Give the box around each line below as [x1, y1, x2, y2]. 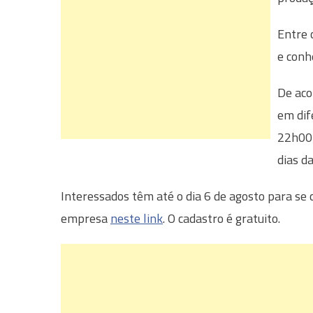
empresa [61, 209, 110, 228]
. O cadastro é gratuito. [163, 209, 280, 228]
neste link [110, 209, 163, 228]
